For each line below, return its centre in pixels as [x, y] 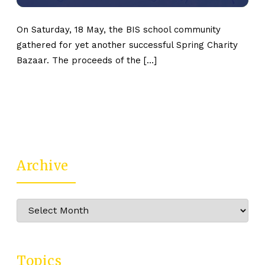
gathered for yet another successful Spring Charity [127, 45]
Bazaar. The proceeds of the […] [87, 60]
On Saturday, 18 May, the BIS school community [119, 29]
